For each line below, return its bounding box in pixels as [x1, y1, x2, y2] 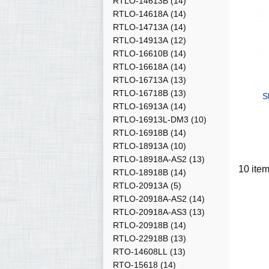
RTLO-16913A [113, 101, 168, 111]
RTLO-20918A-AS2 [113, 194, 187, 204]
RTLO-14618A [113, 9, 168, 19]
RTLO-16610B [113, 49, 168, 58]
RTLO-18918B [113, 168, 168, 177]
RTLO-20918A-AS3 [113, 207, 187, 217]
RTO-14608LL [113, 247, 168, 256]
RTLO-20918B [113, 220, 168, 230]
